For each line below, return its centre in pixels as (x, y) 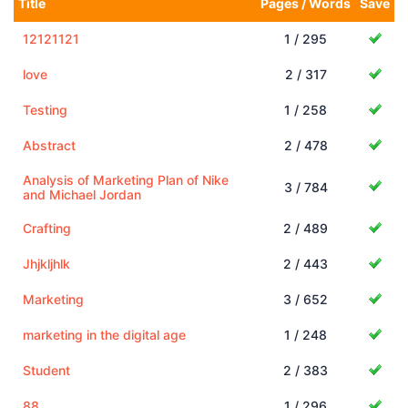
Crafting (47, 228)
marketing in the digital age (104, 334)
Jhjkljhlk (46, 263)
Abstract (49, 145)
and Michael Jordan (82, 194)
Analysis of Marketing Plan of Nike (126, 179)
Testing (45, 109)
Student (46, 370)
